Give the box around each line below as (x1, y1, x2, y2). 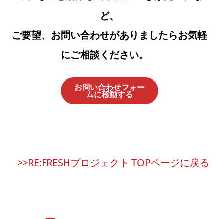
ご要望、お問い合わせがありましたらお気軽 (12, 28, 207, 42)
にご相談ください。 (61, 48, 149, 62)
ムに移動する (86, 88, 133, 100)
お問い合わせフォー (74, 81, 145, 92)
